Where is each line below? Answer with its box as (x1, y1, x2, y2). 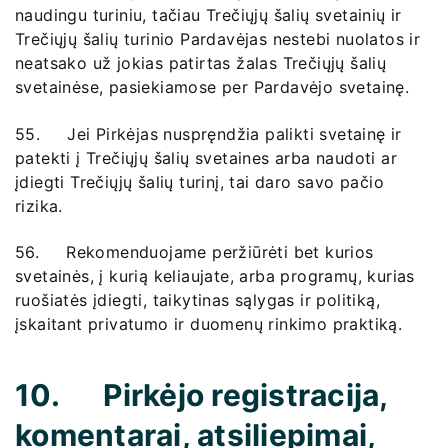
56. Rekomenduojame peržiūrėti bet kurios (15, 242, 374, 263)
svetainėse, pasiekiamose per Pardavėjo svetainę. (15, 77, 410, 98)
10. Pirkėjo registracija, (15, 377, 388, 414)
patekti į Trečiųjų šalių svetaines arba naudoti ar (15, 147, 397, 168)
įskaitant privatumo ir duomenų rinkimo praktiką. (15, 314, 403, 335)
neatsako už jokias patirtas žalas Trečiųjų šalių (15, 53, 387, 74)
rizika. (15, 195, 63, 216)
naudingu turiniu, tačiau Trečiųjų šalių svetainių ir (15, 5, 402, 26)
